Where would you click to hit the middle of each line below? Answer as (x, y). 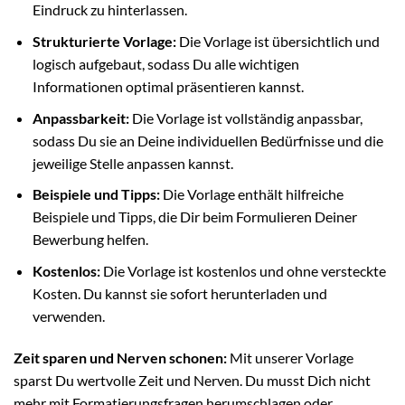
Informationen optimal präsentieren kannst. (168, 87)
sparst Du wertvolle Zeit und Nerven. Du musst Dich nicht (192, 380)
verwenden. (68, 316)
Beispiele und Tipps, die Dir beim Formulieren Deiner (194, 217)
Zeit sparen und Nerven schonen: (120, 357)
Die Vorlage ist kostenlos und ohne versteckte (243, 270)
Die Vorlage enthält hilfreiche (251, 194)
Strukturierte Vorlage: (104, 42)
